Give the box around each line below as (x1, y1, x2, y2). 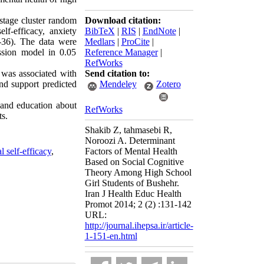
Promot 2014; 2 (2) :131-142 (84, 199, 192, 209)
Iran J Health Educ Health (84, 189, 181, 199)
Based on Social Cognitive (84, 157, 184, 167)
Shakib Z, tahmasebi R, (84, 125, 172, 135)
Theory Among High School (84, 167, 192, 177)
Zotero (156, 79, 181, 89)
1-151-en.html (84, 231, 137, 241)
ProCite (121, 37, 150, 47)
